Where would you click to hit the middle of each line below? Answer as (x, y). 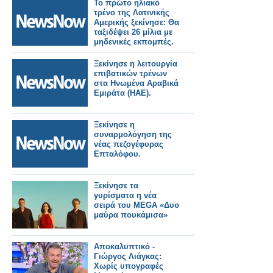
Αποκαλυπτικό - (124, 247)
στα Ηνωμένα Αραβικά (136, 83)
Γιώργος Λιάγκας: (128, 257)
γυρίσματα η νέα (125, 196)
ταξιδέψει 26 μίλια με (133, 32)
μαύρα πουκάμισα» (131, 215)
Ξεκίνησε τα (116, 186)
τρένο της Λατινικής (132, 13)
